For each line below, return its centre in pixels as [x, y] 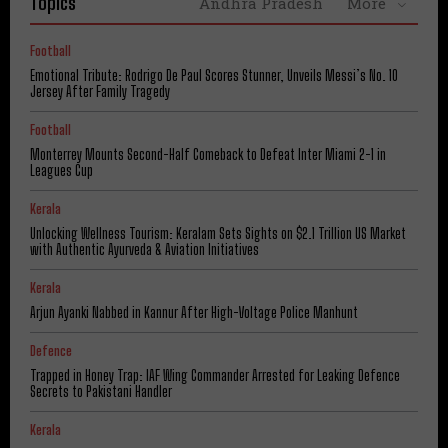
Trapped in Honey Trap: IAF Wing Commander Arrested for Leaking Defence [215, 375]
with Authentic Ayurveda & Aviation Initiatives [144, 249]
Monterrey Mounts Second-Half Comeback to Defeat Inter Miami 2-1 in [208, 154]
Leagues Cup [61, 170]
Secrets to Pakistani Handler [101, 391]
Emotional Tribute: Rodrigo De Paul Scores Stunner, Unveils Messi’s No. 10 [214, 75]
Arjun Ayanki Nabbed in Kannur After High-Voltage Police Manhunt [194, 312]
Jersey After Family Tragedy [100, 91]
